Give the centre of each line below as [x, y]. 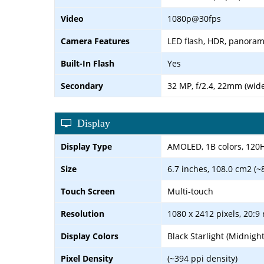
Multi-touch [190, 191]
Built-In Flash [88, 63]
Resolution [82, 213]
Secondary [82, 85]
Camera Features [95, 41]
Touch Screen [88, 191]
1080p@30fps [194, 18]
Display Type [86, 146]
